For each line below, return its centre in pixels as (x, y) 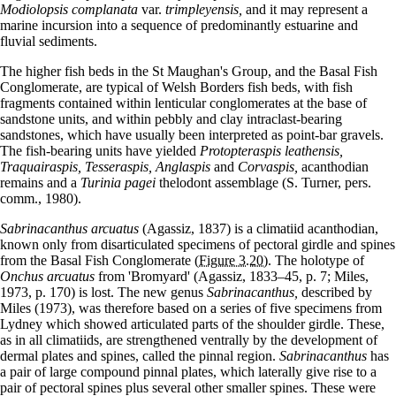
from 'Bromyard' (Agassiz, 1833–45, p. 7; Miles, (232, 276)
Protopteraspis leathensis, (271, 150)
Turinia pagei (118, 182)
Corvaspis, (268, 166)
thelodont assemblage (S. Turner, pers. (263, 182)
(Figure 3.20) (231, 260)
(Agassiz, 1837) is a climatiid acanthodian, (259, 228)
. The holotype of (316, 260)
